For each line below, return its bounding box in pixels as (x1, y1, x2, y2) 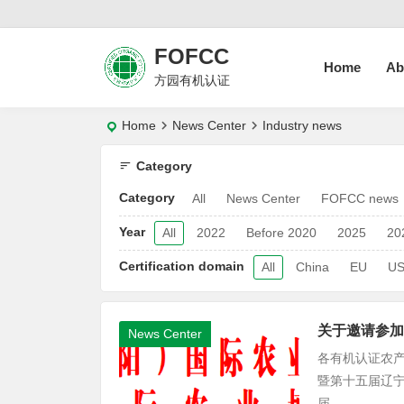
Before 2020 (246, 225, 317, 240)
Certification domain (119, 259, 244, 273)
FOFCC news (321, 191, 399, 206)
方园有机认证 (154, 73, 230, 87)
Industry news (262, 118, 342, 133)
